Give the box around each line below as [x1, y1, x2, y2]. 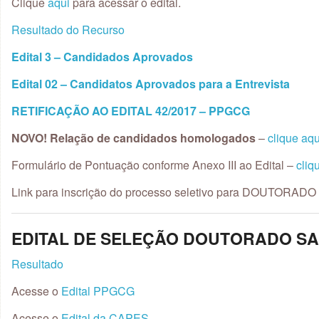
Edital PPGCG [61, 283, 135, 299]
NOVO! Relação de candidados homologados [11, 129, 256, 146]
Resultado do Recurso [11, 21, 125, 38]
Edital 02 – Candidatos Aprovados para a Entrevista [11, 75, 290, 92]
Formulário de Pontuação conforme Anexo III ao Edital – [11, 156, 296, 173]
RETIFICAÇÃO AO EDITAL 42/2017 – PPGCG [11, 102, 250, 119]
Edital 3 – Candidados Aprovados [11, 48, 193, 65]
